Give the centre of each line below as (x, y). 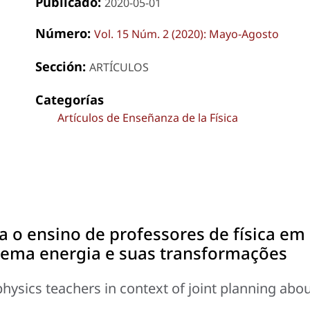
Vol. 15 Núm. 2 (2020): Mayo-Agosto (186, 34)
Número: (64, 33)
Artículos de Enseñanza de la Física (147, 117)
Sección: (62, 66)
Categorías (69, 99)
